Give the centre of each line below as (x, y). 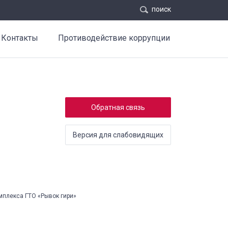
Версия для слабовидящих (118, 135)
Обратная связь (118, 107)
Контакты (20, 38)
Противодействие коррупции (114, 38)
